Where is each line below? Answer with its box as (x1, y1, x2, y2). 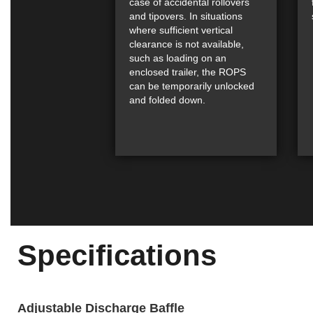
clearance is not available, (129, 38, 244, 50)
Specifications (17, 238, 217, 272)
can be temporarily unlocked (129, 80, 254, 92)
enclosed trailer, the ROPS (129, 66, 246, 78)
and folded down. (129, 94, 205, 105)
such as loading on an (129, 52, 226, 64)
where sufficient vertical (129, 24, 233, 36)
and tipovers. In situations (129, 10, 242, 22)
